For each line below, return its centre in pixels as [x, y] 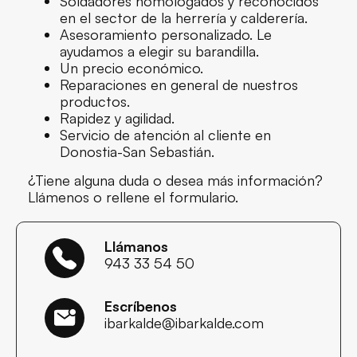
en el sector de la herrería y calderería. [184, 17]
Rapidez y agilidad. [117, 118]
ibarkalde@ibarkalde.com [184, 322]
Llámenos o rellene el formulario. [133, 196]
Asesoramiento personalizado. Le [166, 34]
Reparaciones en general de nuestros [179, 84]
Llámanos [136, 246]
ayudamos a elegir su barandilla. [159, 51]
